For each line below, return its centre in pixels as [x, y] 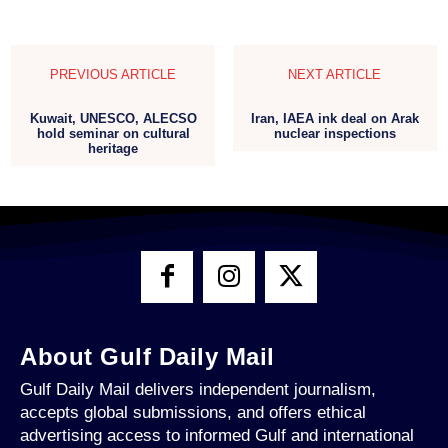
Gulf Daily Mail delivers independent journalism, [198, 389]
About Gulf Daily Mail [147, 356]
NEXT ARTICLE [335, 74]
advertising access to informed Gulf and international [217, 435]
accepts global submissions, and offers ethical [193, 412]
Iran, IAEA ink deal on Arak [334, 118]
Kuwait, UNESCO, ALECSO [113, 118]
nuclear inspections [334, 133]
